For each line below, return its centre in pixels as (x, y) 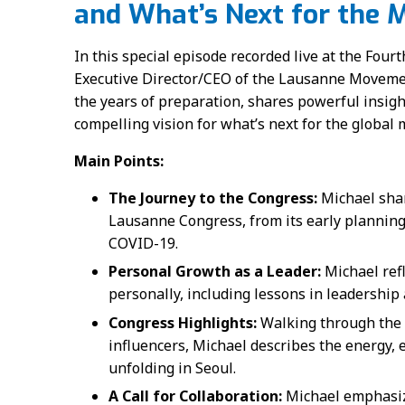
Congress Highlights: (182, 322)
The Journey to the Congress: (212, 198)
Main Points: (119, 161)
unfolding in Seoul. (172, 367)
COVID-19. (143, 243)
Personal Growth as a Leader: (214, 272)
